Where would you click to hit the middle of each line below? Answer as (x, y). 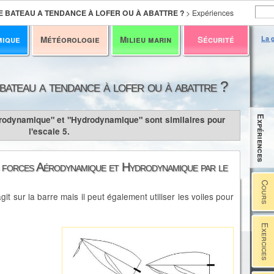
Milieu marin (146, 39)
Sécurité (216, 39)
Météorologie (70, 39)
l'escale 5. (49, 131)
